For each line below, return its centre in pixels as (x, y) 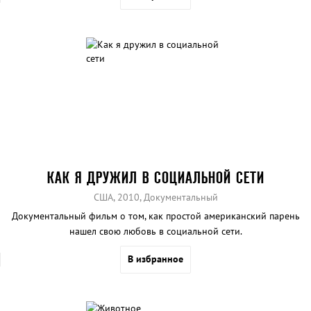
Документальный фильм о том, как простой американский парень (155, 216)
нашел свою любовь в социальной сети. (155, 232)
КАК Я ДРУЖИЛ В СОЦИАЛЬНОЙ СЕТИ (155, 178)
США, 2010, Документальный (155, 197)
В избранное (155, 259)
